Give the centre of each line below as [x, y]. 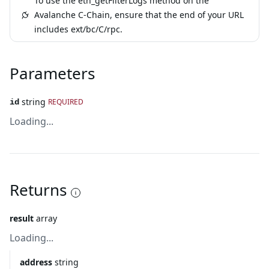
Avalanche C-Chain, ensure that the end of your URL [139, 15]
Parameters [52, 73]
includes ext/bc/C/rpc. [78, 29]
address [36, 262]
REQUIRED [66, 102]
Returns [38, 190]
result [22, 218]
